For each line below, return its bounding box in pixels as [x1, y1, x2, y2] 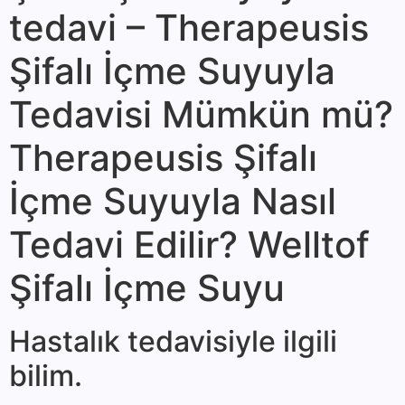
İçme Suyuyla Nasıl [9, 179, 336, 224]
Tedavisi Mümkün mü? [9, 92, 393, 137]
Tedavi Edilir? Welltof [9, 222, 370, 268]
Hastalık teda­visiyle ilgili [9, 324, 337, 360]
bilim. [9, 358, 82, 394]
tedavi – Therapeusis [9, 5, 369, 51]
